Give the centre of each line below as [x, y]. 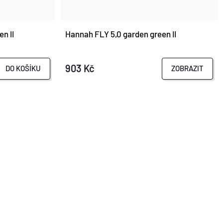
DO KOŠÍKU [23, 68]
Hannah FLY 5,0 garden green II [121, 34]
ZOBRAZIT [187, 68]
